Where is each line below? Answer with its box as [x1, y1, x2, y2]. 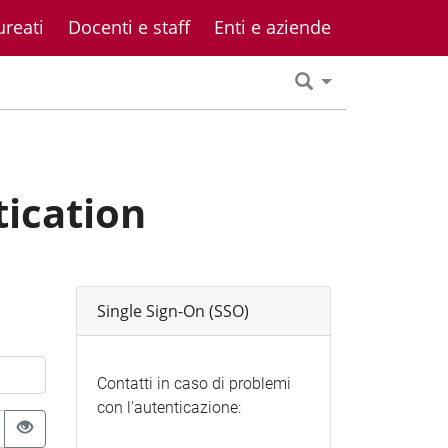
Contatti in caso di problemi [96, 373, 291, 393]
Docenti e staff [68, 15, 190, 39]
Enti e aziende [214, 15, 331, 39]
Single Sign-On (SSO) [96, 299, 249, 322]
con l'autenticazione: [96, 397, 241, 417]
